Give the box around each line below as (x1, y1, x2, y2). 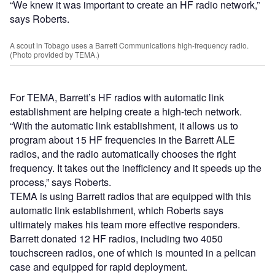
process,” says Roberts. (10, 175, 111, 190)
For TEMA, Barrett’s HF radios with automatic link (10, 90, 224, 105)
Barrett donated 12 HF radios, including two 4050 (10, 231, 223, 246)
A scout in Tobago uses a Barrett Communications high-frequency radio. (10, 40, 249, 51)
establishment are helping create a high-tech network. (10, 104, 242, 119)
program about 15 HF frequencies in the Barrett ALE (10, 133, 235, 147)
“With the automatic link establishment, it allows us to (10, 118, 238, 133)
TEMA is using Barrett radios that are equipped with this (10, 189, 251, 204)
